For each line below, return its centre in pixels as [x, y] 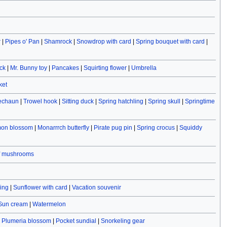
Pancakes [65, 68]
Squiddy [191, 128]
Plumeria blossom [26, 221]
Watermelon [49, 204]
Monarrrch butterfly [63, 128]
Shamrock [58, 42]
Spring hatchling [121, 102]
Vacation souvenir [96, 188]
